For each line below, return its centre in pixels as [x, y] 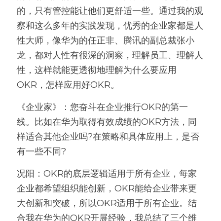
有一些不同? [41, 151]
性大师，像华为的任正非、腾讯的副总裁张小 [106, 40]
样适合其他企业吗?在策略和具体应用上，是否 [108, 137]
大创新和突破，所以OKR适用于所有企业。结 [107, 203]
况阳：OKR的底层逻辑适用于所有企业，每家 [107, 174]
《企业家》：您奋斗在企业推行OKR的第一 [102, 107]
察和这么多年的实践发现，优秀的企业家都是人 [110, 26]
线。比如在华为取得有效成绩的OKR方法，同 [107, 122]
